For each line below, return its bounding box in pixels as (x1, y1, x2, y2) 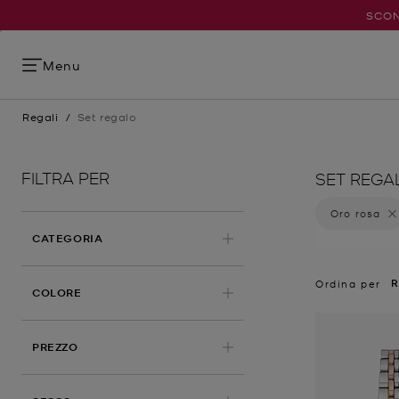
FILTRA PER (21, 167, 110, 187)
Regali (22, 110, 59, 124)
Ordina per (315, 276, 381, 290)
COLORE (32, 285, 82, 300)
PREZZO (32, 339, 78, 354)
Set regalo (77, 110, 137, 124)
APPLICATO (80, 284, 149, 299)
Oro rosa (330, 205, 381, 220)
